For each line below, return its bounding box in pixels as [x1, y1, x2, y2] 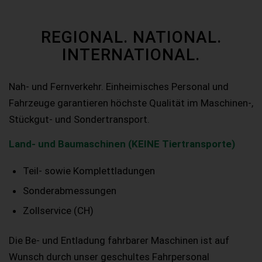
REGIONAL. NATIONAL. [40, 27, 222, 47]
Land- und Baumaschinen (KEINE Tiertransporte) [9, 138, 235, 150]
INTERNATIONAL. [62, 45, 200, 65]
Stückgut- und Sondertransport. [9, 113, 150, 125]
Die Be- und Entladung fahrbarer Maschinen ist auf [9, 234, 229, 246]
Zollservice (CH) [23, 204, 94, 216]
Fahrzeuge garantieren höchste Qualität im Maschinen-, [9, 96, 253, 109]
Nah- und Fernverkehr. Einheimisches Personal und [9, 80, 229, 92]
